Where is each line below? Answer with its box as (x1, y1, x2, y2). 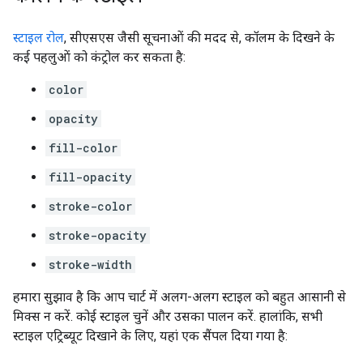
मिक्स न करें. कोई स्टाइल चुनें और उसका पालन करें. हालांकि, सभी (13, 309, 322, 324)
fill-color (49, 140, 117, 156)
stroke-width (49, 257, 132, 272)
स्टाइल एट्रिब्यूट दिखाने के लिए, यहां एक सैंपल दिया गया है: (13, 328, 288, 344)
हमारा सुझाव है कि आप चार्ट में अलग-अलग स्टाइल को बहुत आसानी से (13, 289, 346, 305)
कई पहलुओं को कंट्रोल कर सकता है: (13, 49, 186, 65)
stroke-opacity (49, 228, 147, 243)
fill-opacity (49, 169, 132, 185)
